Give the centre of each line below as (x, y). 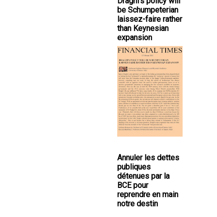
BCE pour (133, 186)
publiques (134, 167)
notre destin (138, 204)
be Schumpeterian (148, 10)
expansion (135, 38)
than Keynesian (143, 29)
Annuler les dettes (148, 158)
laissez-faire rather (150, 19)
